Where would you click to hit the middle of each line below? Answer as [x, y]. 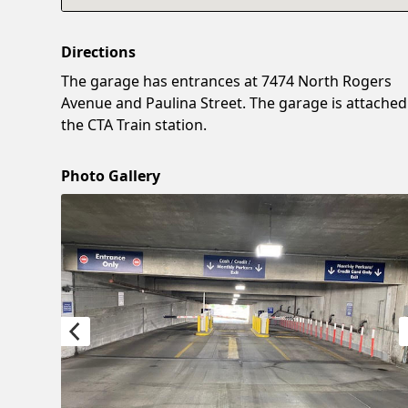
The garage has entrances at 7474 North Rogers [227, 81]
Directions [99, 51]
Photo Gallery [111, 175]
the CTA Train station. [134, 124]
